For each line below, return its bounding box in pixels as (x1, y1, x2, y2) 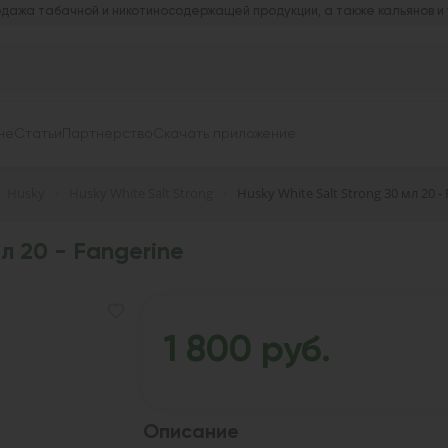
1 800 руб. (162, 333, 331, 370)
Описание (142, 422, 239, 443)
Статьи (14, 127, 62, 142)
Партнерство (62, 127, 153, 142)
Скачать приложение (153, 127, 296, 142)
